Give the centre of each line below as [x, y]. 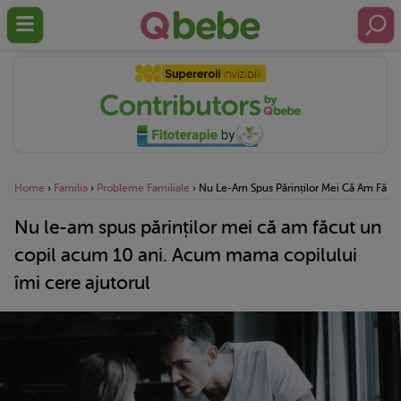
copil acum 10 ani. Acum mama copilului [186, 255]
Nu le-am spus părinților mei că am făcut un [198, 227]
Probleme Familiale [143, 188]
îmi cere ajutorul [82, 282]
